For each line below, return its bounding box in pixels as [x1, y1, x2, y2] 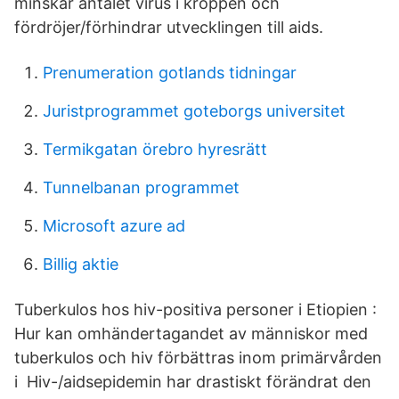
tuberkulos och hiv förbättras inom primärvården [14, 348, 382, 367]
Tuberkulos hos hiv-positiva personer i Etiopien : [14, 300, 377, 319]
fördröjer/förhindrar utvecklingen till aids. [14, 18, 323, 37]
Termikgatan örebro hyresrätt [43, 140, 267, 159]
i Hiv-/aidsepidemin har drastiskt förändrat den [14, 372, 371, 391]
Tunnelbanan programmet [43, 178, 240, 197]
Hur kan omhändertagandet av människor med [14, 324, 368, 343]
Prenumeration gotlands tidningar [43, 63, 297, 82]
